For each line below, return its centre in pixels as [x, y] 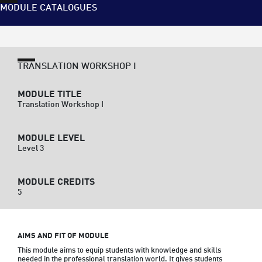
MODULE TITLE [50, 94]
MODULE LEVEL [51, 138]
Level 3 [31, 149]
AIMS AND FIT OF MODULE [63, 236]
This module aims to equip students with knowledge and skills [119, 251]
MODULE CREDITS [56, 182]
